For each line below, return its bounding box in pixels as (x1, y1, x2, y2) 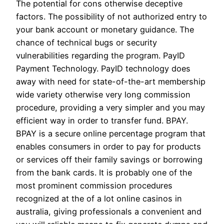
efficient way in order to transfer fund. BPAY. (16, 115, 188, 125)
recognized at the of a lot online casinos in (16, 193, 182, 203)
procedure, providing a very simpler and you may (16, 102, 205, 112)
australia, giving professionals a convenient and (16, 206, 201, 216)
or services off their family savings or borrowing (16, 154, 202, 164)
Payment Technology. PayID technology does (16, 63, 190, 73)
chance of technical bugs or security (16, 37, 157, 47)
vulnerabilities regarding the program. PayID (16, 50, 185, 60)
